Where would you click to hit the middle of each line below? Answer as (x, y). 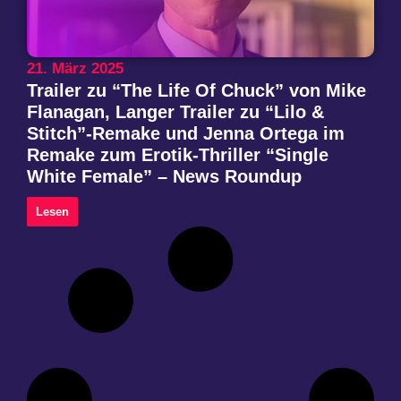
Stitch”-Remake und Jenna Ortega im (186, 134)
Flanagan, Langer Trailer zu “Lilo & (175, 112)
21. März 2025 (75, 69)
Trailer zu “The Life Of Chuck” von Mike (196, 91)
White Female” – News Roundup (164, 177)
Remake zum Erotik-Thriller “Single (178, 155)
